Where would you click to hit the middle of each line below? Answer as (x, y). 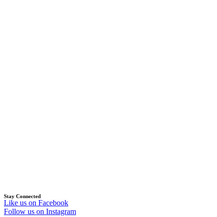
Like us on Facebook (36, 202)
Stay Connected (22, 196)
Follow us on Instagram (40, 211)
